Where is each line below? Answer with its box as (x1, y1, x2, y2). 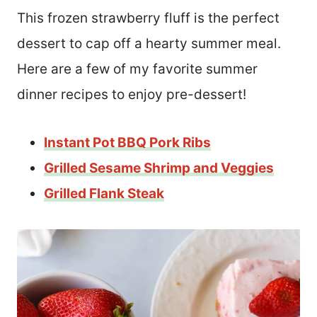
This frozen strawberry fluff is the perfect (17, 9, 279, 26)
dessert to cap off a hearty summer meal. (17, 35, 281, 52)
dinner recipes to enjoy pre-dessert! (17, 86, 246, 103)
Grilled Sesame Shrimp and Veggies (44, 159, 274, 176)
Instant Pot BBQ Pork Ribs (44, 134, 211, 151)
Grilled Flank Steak (44, 185, 164, 202)
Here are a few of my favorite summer (17, 60, 258, 77)
